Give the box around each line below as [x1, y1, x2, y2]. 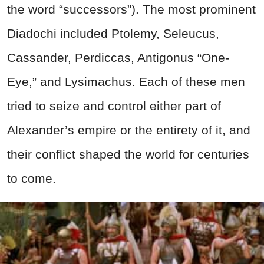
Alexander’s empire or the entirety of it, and [7, 123, 250, 137]
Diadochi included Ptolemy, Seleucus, [7, 26, 219, 40]
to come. [7, 171, 56, 185]
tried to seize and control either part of [7, 98, 221, 113]
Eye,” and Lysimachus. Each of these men [7, 74, 245, 88]
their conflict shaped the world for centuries [7, 147, 249, 161]
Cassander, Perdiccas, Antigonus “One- [7, 50, 229, 64]
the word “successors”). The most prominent [7, 2, 256, 16]
